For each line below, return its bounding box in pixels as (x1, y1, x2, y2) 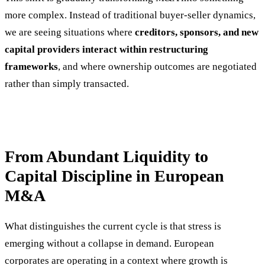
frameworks (5, 61, 58, 73)
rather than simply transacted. (5, 78, 129, 90)
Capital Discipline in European (5, 166, 224, 185)
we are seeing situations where (5, 27, 135, 38)
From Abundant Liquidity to (5, 147, 208, 166)
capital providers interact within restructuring (5, 44, 208, 56)
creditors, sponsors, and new (135, 27, 258, 38)
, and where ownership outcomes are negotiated (58, 61, 257, 73)
